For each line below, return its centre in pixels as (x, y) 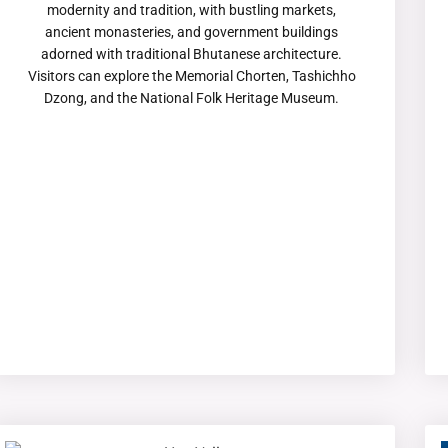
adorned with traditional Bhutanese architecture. (192, 53)
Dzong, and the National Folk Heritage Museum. (192, 97)
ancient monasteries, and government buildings (192, 31)
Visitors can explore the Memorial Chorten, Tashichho (191, 75)
